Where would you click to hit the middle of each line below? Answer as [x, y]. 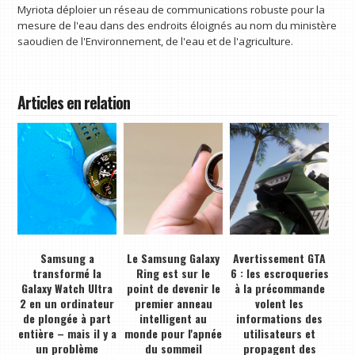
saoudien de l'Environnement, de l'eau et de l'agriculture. [156, 42]
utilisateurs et [280, 334]
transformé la [67, 273]
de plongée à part [67, 319]
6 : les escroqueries [279, 273]
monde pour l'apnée [174, 334]
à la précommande [279, 288]
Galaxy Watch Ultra [67, 288]
